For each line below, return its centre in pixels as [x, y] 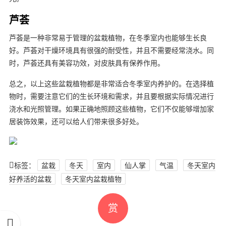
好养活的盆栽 [30, 179]
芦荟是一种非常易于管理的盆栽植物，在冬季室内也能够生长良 [108, 37]
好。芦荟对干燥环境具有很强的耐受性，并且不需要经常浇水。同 [111, 50]
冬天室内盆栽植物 [93, 179]
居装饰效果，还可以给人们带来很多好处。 [76, 121]
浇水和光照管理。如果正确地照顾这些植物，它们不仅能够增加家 [111, 108]
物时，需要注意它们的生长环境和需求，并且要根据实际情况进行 [111, 96]
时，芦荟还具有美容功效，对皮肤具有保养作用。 [87, 63]
